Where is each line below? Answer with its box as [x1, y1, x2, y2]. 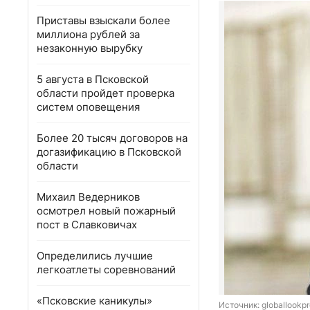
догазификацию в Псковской [37, 145, 181, 158]
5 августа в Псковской [37, 73, 149, 86]
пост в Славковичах [37, 218, 137, 231]
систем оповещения [37, 100, 140, 113]
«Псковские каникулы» [37, 294, 152, 307]
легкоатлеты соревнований [37, 263, 176, 276]
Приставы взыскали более [37, 14, 170, 27]
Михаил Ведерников [37, 190, 140, 203]
